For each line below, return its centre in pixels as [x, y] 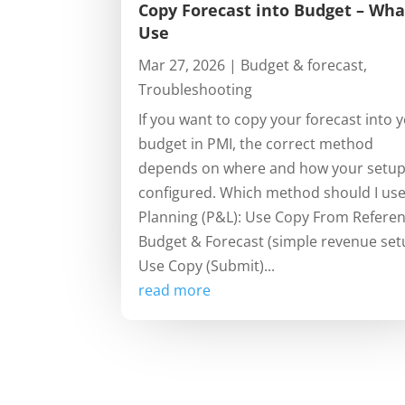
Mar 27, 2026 [182, 66]
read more [175, 291]
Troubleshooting [196, 90]
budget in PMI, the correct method [256, 144]
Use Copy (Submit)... [207, 266]
